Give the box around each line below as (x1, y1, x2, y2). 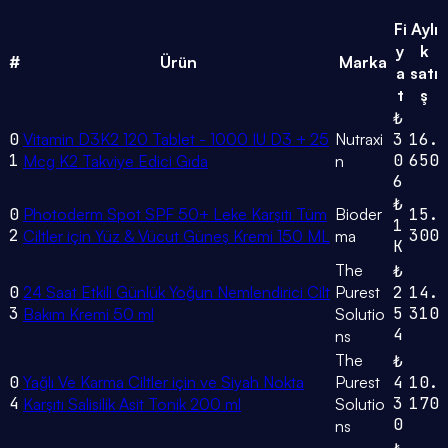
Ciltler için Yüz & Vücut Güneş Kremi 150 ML (23, 226, 330, 247)
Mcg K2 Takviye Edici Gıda (23, 151, 208, 172)
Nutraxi (335, 129, 383, 150)
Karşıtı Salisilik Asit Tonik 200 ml (23, 394, 241, 415)
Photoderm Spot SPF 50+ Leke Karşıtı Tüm (23, 204, 327, 225)
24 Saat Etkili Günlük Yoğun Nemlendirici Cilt (23, 282, 330, 303)
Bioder (335, 204, 382, 225)
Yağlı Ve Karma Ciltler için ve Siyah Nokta (23, 372, 304, 393)
